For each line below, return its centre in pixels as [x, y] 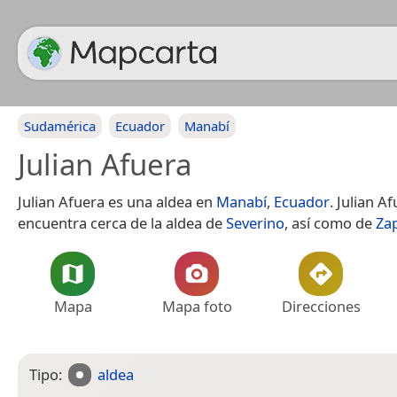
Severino [255, 223]
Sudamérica [60, 126]
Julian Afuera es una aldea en [117, 202]
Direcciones [321, 306]
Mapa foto [197, 306]
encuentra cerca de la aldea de [122, 223]
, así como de [330, 223]
